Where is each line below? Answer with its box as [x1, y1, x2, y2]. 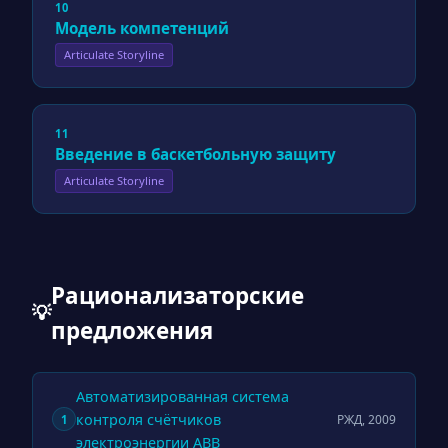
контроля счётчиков [76, 409, 222, 429]
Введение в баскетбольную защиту [55, 143, 337, 164]
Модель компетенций [55, 17, 230, 38]
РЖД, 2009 [336, 410, 396, 428]
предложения [51, 314, 213, 346]
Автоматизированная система [76, 386, 290, 406]
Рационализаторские [51, 279, 304, 311]
